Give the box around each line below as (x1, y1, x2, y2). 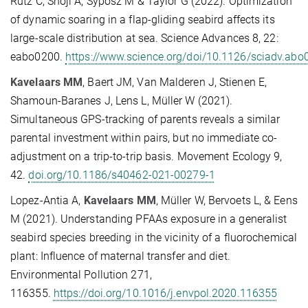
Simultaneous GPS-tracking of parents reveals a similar (10, 112, 280, 126)
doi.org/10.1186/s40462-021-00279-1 (28, 168, 215, 181)
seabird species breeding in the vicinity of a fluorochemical (10, 230, 298, 244)
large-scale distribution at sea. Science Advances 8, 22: (10, 31, 278, 45)
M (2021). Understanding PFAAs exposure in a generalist (10, 212, 287, 225)
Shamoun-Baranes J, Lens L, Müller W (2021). (10, 93, 233, 107)
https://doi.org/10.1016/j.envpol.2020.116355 (53, 286, 278, 300)
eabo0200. (10, 49, 65, 63)
